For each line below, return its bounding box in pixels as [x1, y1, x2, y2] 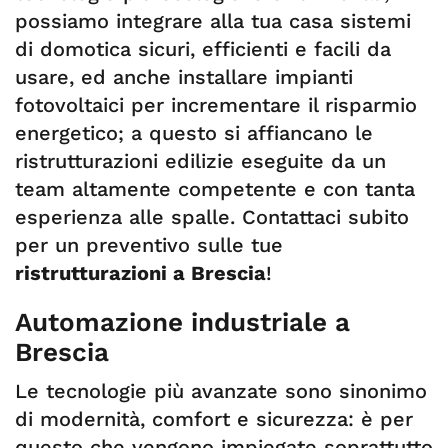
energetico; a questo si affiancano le [15, 121, 373, 145]
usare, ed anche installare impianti [15, 65, 353, 89]
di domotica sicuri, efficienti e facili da [15, 37, 391, 61]
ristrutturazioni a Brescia [15, 261, 266, 285]
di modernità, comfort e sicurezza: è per [15, 407, 413, 431]
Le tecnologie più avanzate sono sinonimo [15, 379, 427, 403]
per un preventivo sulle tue [15, 233, 283, 257]
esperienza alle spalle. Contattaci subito [15, 205, 409, 229]
